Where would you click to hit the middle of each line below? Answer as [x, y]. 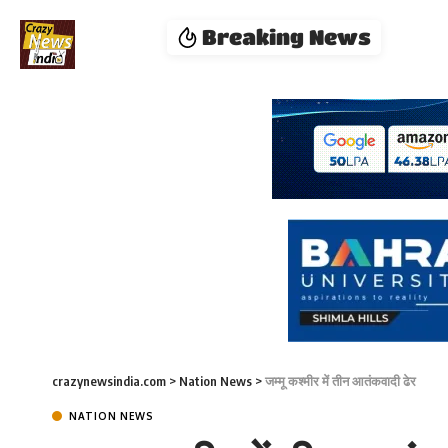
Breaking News [287, 37]
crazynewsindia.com [109, 381]
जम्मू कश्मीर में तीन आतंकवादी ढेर [340, 381]
